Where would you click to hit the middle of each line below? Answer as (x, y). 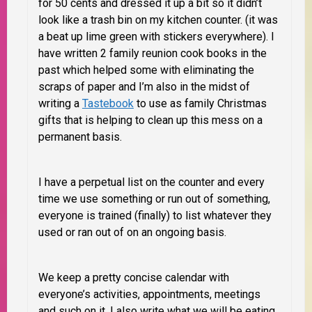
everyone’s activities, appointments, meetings (149, 295)
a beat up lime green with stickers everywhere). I (156, 37)
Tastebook (108, 104)
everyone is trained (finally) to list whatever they (155, 216)
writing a (60, 104)
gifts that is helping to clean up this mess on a (150, 120)
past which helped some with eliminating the (146, 70)
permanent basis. (80, 137)
